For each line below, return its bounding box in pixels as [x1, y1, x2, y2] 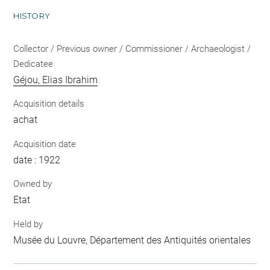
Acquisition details [13, 98, 85, 110]
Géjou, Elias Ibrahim [13, 74, 98, 86]
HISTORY [13, 10, 51, 20]
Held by [13, 218, 43, 230]
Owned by [13, 178, 52, 190]
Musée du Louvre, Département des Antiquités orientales [13, 234, 251, 246]
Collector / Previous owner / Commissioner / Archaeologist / [13, 43, 251, 54]
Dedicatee [13, 58, 54, 69]
